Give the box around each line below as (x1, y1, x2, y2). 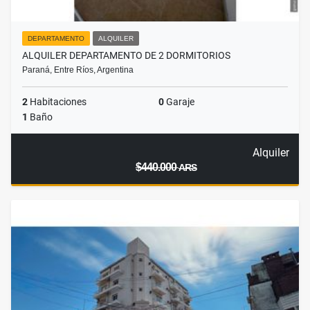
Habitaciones (28, 96, 86, 108)
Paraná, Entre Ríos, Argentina (22, 65, 134, 75)
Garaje (164, 96, 194, 108)
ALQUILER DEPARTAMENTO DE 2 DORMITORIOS (22, 50, 230, 62)
